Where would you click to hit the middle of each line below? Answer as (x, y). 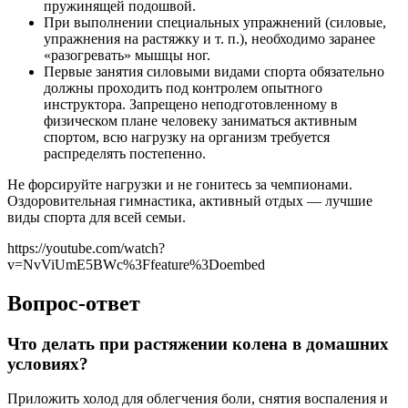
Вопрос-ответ (74, 303)
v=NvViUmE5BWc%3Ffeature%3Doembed (136, 264)
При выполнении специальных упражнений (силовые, (215, 22)
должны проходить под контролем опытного (183, 87)
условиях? (48, 363)
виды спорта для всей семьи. (97, 217)
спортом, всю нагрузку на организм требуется (187, 137)
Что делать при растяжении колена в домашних (198, 343)
